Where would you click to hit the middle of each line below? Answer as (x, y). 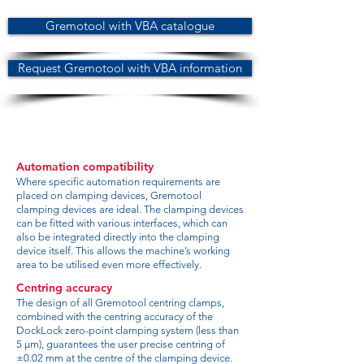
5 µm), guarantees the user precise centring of (121, 344)
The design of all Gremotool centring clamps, (120, 303)
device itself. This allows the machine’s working (123, 251)
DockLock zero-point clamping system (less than (128, 330)
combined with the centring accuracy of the (115, 316)
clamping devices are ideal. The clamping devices (130, 209)
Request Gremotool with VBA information (130, 68)
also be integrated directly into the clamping (118, 237)
